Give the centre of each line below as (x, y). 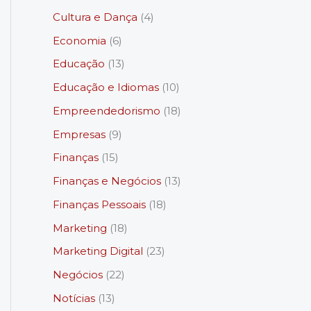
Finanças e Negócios (107, 181)
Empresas (79, 134)
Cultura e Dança (95, 17)
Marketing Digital (98, 251)
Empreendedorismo (107, 110)
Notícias (74, 298)
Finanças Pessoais (99, 204)
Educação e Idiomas (106, 87)
